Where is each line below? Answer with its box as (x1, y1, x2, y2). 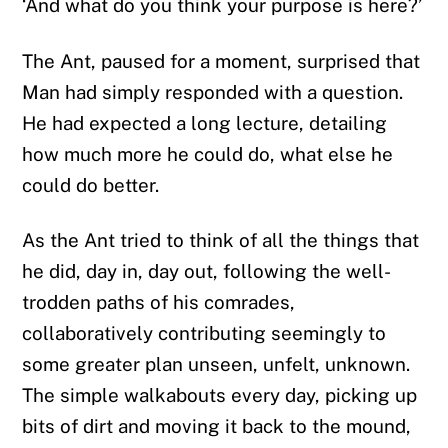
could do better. (22, 173, 160, 196)
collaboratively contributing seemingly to (22, 322, 387, 345)
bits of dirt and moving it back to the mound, (22, 415, 412, 438)
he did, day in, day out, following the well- (22, 260, 392, 283)
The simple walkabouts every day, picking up (22, 384, 418, 407)
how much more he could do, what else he (22, 142, 394, 165)
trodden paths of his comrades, (22, 291, 296, 314)
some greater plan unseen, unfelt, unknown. (22, 353, 411, 376)
